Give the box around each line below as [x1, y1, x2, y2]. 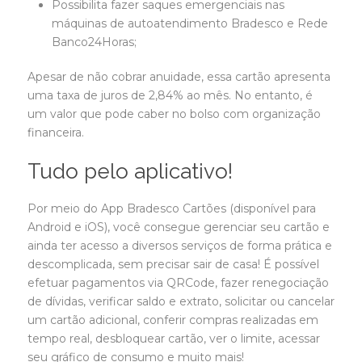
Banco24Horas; [52, 34, 137, 49]
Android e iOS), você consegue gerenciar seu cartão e [27, 219, 330, 234]
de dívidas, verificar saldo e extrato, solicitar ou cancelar [27, 293, 335, 309]
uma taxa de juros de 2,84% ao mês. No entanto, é [27, 87, 313, 103]
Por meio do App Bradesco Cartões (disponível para [27, 200, 316, 216]
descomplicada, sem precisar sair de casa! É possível [27, 256, 319, 271]
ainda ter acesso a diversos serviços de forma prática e [27, 238, 332, 253]
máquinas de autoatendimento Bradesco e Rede [52, 15, 328, 31]
